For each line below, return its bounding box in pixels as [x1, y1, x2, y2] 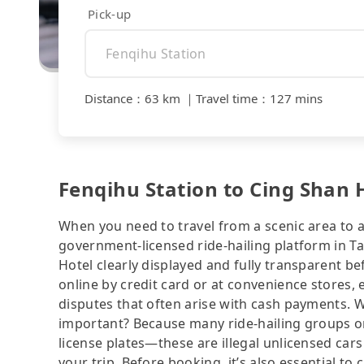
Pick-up [88, 5, 132, 22]
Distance [84, 90, 132, 107]
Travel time [196, 90, 258, 107]
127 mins [270, 90, 323, 107]
